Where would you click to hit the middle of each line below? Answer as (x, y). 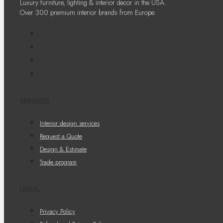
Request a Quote (61, 136)
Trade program (58, 162)
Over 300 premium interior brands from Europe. (88, 12)
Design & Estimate (63, 149)
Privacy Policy (57, 211)
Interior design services (70, 123)
